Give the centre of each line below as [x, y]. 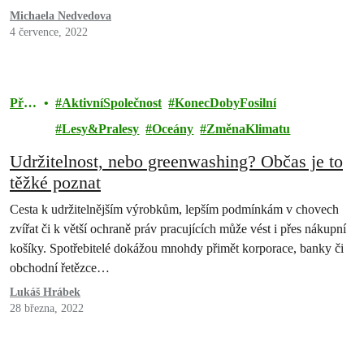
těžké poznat [55, 182]
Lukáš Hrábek [45, 292]
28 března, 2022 [47, 308]
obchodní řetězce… [60, 268]
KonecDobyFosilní [226, 103]
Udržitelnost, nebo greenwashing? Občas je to [176, 161]
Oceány [173, 129]
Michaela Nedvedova [61, 16]
